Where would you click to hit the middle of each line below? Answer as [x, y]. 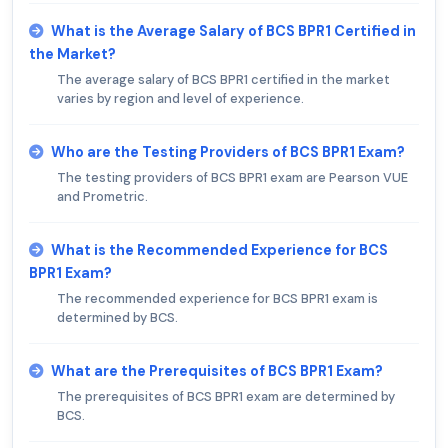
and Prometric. [102, 197]
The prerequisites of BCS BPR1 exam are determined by [226, 397]
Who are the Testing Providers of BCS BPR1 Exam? [228, 152]
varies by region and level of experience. [180, 99]
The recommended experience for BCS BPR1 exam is [217, 299]
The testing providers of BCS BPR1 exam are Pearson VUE [232, 178]
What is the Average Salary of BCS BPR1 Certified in [233, 31]
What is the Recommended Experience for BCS [219, 250]
